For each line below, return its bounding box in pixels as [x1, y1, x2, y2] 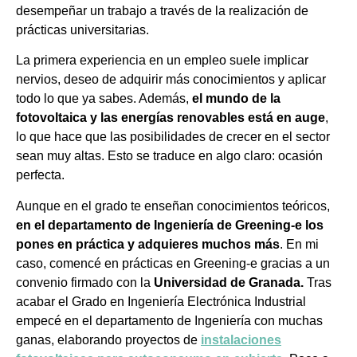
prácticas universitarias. [16, 23, 149, 37]
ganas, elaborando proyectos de [16, 332, 201, 347]
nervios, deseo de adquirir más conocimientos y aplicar [16, 73, 326, 87]
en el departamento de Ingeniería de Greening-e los [16, 218, 324, 232]
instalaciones [201, 332, 281, 347]
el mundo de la [192, 92, 280, 106]
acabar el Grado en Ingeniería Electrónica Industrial [16, 294, 306, 308]
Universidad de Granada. [154, 275, 304, 289]
